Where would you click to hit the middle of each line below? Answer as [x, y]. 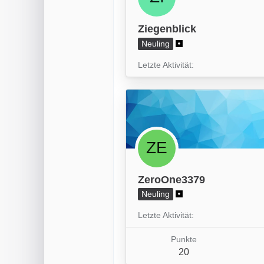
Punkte [184, 239]
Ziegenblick [167, 29]
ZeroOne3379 [171, 179]
